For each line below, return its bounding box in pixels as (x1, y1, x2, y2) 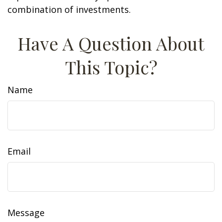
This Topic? (64, 55, 158, 79)
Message (7, 207, 45, 219)
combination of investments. (7, 3, 131, 15)
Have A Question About (18, 31, 204, 55)
